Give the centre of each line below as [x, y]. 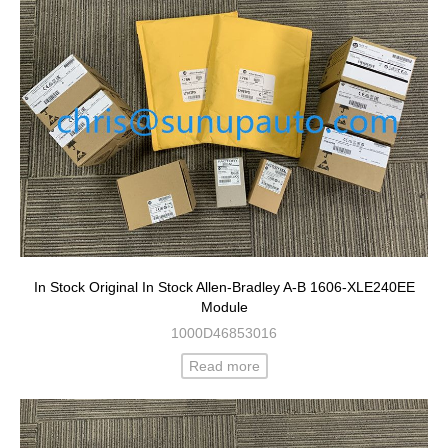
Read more [224, 366]
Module [224, 307]
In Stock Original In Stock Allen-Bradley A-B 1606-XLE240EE [224, 287]
